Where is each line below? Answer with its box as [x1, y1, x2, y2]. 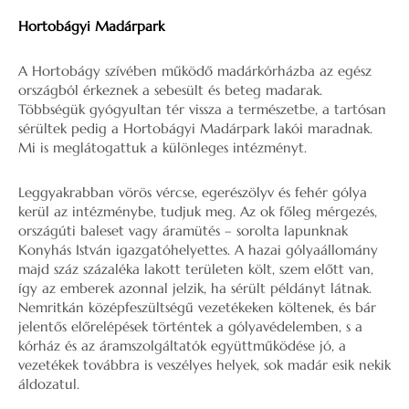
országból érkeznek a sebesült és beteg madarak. [18, 81, 322, 99]
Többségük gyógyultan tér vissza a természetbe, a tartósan [18, 100, 386, 118]
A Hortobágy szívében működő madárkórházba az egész [18, 62, 372, 79]
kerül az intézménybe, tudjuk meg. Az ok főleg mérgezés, [18, 203, 377, 220]
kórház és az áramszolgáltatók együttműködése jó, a [18, 337, 346, 354]
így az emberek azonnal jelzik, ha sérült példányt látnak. [18, 279, 372, 297]
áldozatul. [18, 375, 79, 393]
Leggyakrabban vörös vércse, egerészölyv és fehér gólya [18, 184, 367, 201]
